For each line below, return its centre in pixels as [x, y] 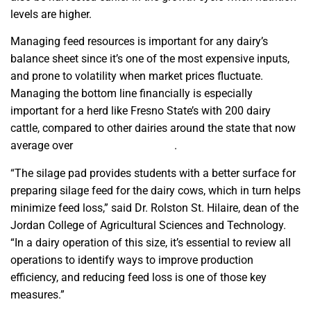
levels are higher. [51, 14]
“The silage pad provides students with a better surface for [153, 173]
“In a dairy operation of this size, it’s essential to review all [151, 242]
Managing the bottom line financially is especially [132, 94]
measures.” [37, 294]
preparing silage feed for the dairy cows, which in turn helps [155, 190]
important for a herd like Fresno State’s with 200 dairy [141, 111]
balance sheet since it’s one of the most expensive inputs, [150, 59]
